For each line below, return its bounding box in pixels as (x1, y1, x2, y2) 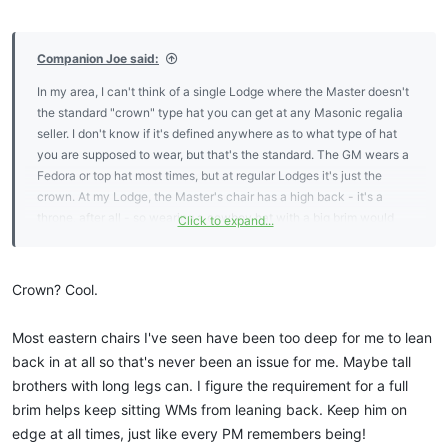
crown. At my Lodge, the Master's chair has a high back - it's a (37, 189, 383, 205)
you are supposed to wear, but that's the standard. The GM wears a (37, 147, 409, 163)
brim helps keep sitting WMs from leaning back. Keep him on (12, 401, 407, 419)
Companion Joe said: (37, 51, 159, 67)
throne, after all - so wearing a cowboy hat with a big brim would (37, 210, 394, 226)
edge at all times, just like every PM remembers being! (12, 425, 366, 443)
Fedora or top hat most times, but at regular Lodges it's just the (37, 168, 382, 184)
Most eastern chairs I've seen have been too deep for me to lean (12, 329, 432, 347)
